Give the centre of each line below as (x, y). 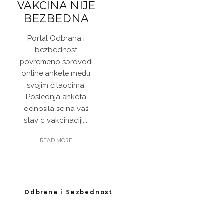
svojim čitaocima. (56, 85)
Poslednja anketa (56, 97)
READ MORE (56, 141)
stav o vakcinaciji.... (56, 120)
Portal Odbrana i (56, 38)
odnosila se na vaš (56, 109)
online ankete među (56, 74)
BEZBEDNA (56, 19)
